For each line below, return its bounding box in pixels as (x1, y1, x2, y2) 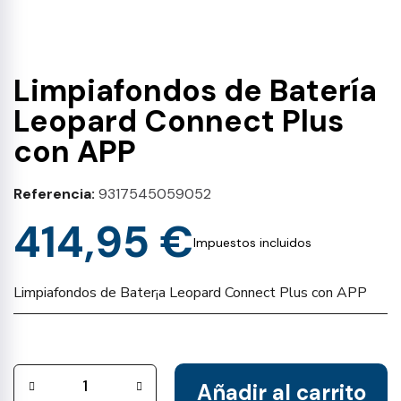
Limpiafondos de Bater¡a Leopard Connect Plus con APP (13, 283, 367, 303)
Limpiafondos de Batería (13, 71, 377, 111)
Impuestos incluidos (193, 235, 311, 251)
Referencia (13, 184, 91, 203)
